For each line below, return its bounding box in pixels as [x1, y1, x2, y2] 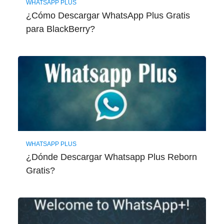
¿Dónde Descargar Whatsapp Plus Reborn [25, 152, 197, 162]
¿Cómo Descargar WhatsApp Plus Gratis [25, 10, 190, 21]
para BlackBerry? [25, 24, 95, 34]
